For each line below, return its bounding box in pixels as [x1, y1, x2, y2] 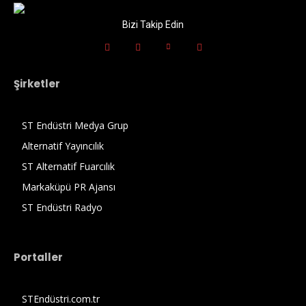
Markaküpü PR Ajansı [22, 180, 115, 193]
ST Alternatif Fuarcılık [22, 159, 115, 173]
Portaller [14, 249, 63, 264]
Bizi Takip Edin [122, 18, 184, 30]
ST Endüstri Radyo [22, 200, 102, 214]
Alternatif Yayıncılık [22, 139, 104, 152]
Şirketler [14, 76, 60, 91]
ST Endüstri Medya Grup [22, 118, 128, 132]
